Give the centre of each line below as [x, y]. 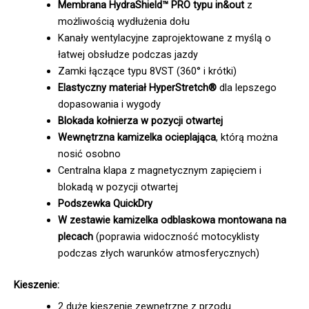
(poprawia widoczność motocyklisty [177, 236]
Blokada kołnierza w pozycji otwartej [140, 120]
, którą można [247, 137]
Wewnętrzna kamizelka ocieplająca [137, 137]
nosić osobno [89, 153]
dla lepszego [246, 87]
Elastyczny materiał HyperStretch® [137, 87]
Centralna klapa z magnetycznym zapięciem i [159, 170]
